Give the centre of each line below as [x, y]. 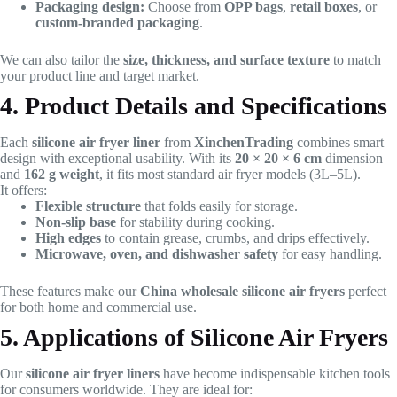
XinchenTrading [244, 143]
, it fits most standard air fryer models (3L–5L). [230, 175]
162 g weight [62, 175]
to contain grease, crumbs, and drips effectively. [235, 238]
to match [355, 60]
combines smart [339, 143]
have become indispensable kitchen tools [275, 374]
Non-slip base [76, 222]
